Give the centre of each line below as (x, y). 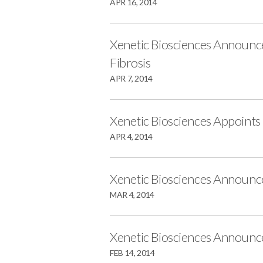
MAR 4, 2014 (132, 195)
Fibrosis (130, 63)
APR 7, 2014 (131, 78)
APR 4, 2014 (131, 136)
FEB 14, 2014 (132, 253)
